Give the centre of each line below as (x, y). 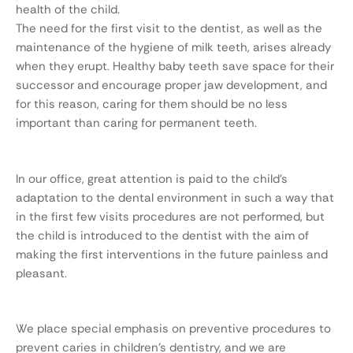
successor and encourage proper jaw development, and (171, 85)
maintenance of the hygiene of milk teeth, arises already (173, 48)
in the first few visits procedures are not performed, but (170, 216)
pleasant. (41, 273)
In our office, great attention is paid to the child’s (152, 178)
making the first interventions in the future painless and (172, 254)
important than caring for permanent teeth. (136, 123)
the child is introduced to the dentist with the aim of (162, 235)
